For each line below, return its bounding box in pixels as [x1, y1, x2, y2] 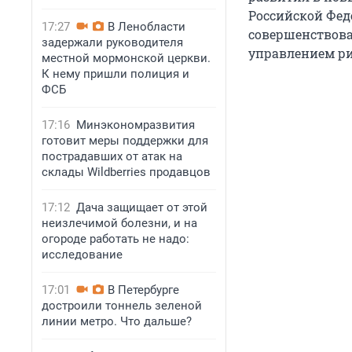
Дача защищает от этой [76, 200, 207, 214]
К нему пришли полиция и [42, 67, 189, 81]
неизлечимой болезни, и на [42, 216, 197, 230]
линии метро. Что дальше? [42, 314, 192, 328]
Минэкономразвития [76, 118, 195, 132]
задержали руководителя [42, 35, 183, 49]
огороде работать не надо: [42, 232, 189, 246]
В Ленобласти [108, 20, 185, 34]
